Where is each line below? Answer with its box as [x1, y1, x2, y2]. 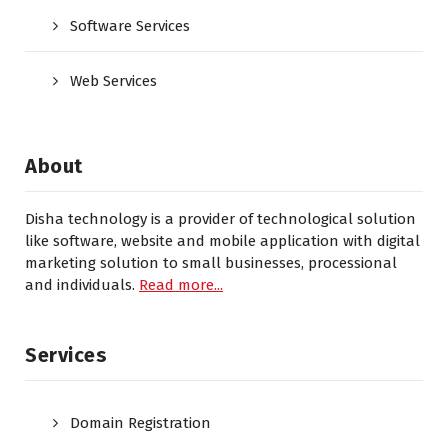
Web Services [70, 71, 157, 90]
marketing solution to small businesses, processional [25, 253, 397, 272]
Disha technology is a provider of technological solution [25, 209, 416, 228]
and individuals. [25, 275, 139, 294]
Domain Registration [70, 413, 211, 432]
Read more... [139, 275, 223, 294]
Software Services [70, 16, 190, 35]
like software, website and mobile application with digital [25, 231, 420, 250]
